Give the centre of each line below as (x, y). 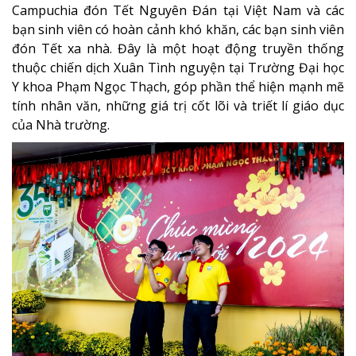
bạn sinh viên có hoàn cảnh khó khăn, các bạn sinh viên (178, 29)
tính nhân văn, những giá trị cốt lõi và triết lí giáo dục (178, 106)
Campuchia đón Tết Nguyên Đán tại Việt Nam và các (178, 10)
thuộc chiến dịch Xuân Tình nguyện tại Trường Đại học (178, 68)
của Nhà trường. (61, 125)
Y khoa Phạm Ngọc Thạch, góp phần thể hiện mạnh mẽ (178, 87)
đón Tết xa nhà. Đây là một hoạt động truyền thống (178, 48)
